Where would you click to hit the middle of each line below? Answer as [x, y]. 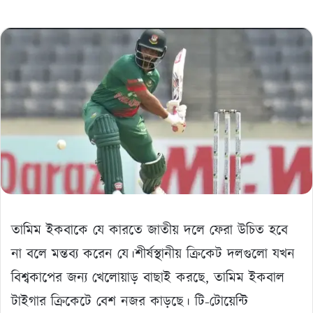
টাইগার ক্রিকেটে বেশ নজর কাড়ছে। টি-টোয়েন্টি [130, 301]
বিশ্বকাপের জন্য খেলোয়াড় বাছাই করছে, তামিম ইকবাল [148, 278]
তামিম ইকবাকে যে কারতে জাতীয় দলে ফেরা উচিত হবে [150, 230]
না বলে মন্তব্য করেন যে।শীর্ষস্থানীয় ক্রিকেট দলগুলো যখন [153, 254]
